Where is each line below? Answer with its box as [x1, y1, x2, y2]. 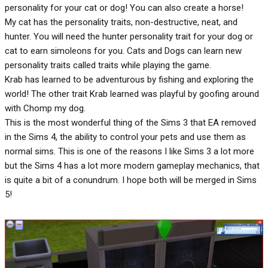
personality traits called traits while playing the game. [5, 59, 211, 71]
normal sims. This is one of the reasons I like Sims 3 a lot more [5, 145, 254, 157]
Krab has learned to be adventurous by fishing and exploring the [5, 74, 254, 85]
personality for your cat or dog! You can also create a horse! [5, 2, 243, 13]
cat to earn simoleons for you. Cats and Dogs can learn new [5, 45, 242, 56]
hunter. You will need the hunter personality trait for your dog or [5, 31, 253, 42]
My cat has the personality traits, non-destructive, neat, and [5, 16, 237, 28]
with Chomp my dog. [5, 102, 86, 114]
